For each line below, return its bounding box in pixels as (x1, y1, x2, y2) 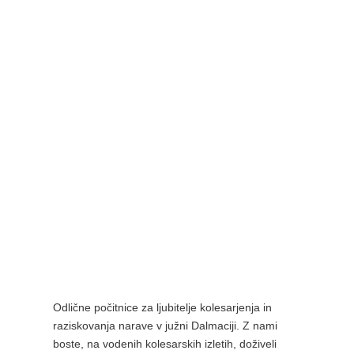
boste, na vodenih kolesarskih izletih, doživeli (52, 337, 277, 351)
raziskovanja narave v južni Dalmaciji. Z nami (52, 319, 277, 333)
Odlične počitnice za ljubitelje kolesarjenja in (52, 301, 272, 314)
